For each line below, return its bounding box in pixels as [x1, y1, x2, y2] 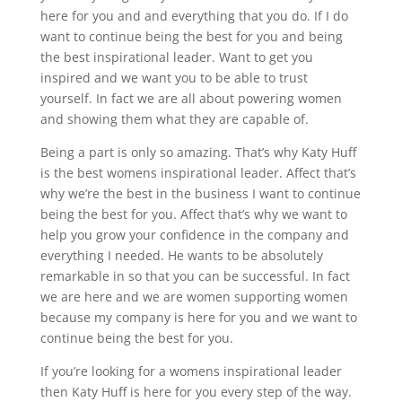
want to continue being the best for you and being [39, 27, 343, 45]
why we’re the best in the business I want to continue [39, 184, 361, 202]
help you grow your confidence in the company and [39, 225, 349, 243]
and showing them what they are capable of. [39, 109, 309, 127]
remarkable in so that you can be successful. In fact [39, 267, 350, 284]
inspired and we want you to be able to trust [39, 68, 308, 86]
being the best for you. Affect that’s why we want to [39, 205, 347, 223]
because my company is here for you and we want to [39, 308, 357, 326]
